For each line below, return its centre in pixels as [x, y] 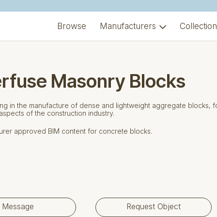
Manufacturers [128, 26]
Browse [71, 26]
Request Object [153, 206]
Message [18, 206]
